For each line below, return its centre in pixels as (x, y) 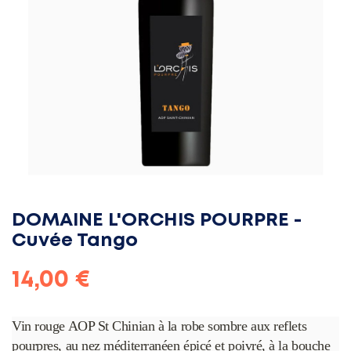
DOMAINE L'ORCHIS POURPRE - (157, 221)
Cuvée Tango (75, 241)
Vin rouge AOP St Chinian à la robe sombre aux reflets (159, 326)
